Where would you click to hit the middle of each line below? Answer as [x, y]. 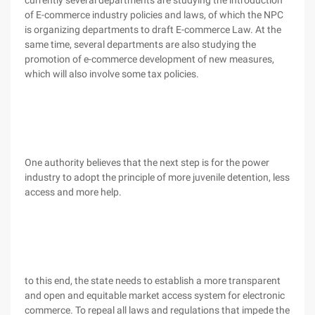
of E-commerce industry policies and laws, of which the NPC [154, 15]
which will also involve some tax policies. [112, 74]
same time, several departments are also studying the [140, 44]
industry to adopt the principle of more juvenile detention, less [157, 177]
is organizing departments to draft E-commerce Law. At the [153, 30]
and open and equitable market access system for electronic [155, 295]
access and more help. [73, 192]
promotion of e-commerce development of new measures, [149, 59]
